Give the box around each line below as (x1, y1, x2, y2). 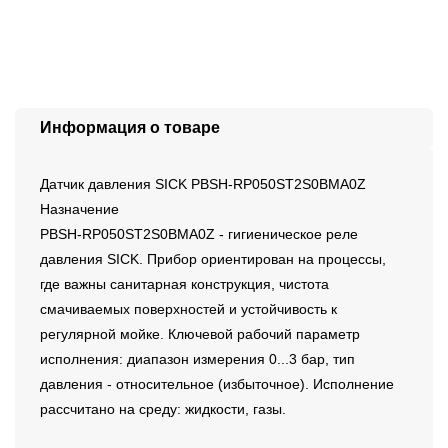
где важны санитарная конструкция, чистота (40, 276, 329, 293)
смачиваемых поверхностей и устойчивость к (40, 301, 337, 318)
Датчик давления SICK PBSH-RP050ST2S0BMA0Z (40, 176, 366, 193)
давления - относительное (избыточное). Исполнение (40, 376, 394, 393)
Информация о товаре (40, 119, 220, 137)
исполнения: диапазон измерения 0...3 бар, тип (40, 351, 355, 368)
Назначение (40, 201, 119, 218)
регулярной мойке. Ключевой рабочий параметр (40, 326, 360, 343)
